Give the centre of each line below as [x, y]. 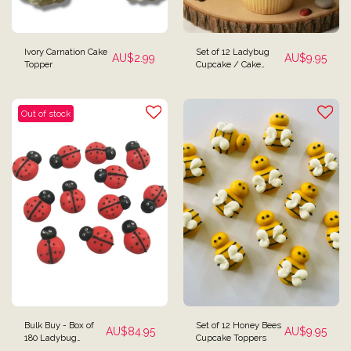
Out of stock [46, 113]
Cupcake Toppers [231, 338]
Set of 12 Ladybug [233, 51]
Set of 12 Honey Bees [239, 326]
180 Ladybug [51, 338]
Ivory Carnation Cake [66, 51]
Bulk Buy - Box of [59, 326]
